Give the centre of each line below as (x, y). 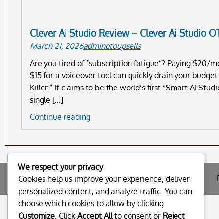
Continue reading (60, 117)
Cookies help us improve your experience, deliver (104, 179)
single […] (46, 100)
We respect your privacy (60, 167)
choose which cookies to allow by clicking (91, 204)
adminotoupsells (112, 46)
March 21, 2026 (56, 46)
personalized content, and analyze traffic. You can (105, 191)
